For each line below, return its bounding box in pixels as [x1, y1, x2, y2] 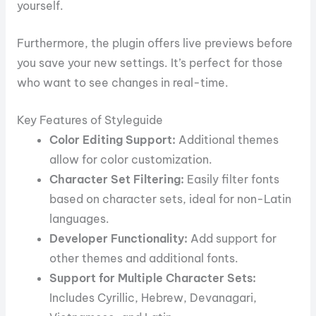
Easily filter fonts [184, 171, 280, 186]
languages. [49, 211, 110, 226]
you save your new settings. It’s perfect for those [16, 56, 283, 71]
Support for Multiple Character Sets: [49, 270, 257, 285]
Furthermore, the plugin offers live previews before [16, 36, 293, 51]
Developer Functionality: [49, 231, 188, 245]
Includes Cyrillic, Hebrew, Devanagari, [49, 290, 257, 305]
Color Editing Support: [49, 132, 176, 147]
